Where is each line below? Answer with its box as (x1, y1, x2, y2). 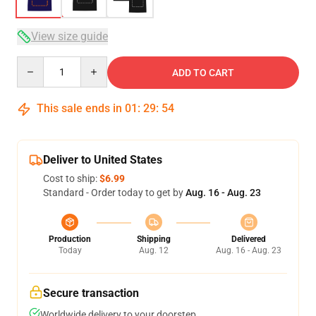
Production (49, 234, 91, 244)
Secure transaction (43, 286, 139, 300)
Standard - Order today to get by (43, 187, 186, 198)
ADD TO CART (172, 67, 234, 78)
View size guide (31, 30, 108, 43)
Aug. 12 (138, 245, 169, 255)
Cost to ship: (43, 173, 99, 184)
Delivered (231, 234, 266, 244)
